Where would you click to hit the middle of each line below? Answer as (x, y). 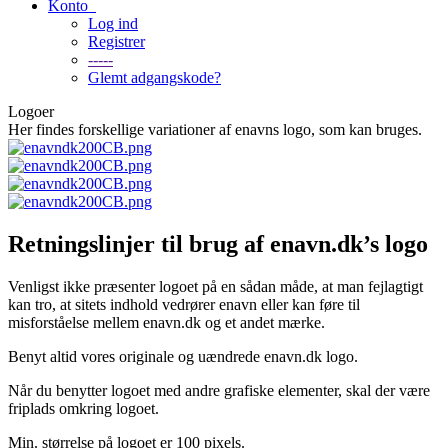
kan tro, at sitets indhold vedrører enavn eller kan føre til (184, 304)
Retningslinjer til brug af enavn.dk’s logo (218, 243)
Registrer (116, 41)
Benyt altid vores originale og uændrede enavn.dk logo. (183, 356)
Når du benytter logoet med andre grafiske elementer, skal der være (219, 390)
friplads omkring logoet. (83, 408)
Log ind (113, 23)
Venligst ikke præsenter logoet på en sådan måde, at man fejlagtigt (215, 286)
